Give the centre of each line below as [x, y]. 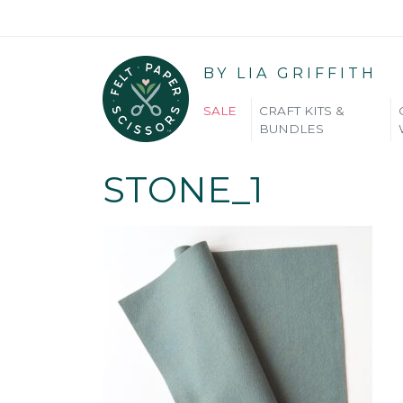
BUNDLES [291, 129]
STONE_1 [183, 189]
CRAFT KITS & [302, 111]
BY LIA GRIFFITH [290, 73]
